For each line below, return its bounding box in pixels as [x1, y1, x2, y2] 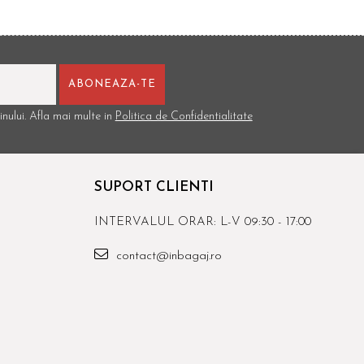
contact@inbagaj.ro [112, 249, 222, 262]
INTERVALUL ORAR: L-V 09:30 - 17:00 [94, 215, 311, 228]
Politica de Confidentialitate [115, 110, 253, 123]
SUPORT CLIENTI [94, 180, 214, 194]
